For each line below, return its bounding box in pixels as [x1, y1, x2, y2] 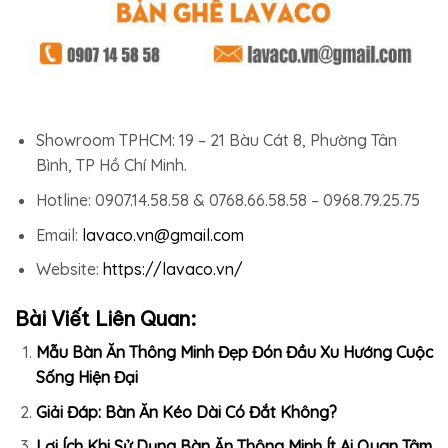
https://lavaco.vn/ [102, 259, 243, 280]
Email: [35, 224, 82, 245]
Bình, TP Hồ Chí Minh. [35, 155, 187, 176]
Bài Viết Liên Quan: [15, 306, 196, 332]
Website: [35, 259, 103, 280]
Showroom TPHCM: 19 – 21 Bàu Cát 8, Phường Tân [35, 130, 397, 151]
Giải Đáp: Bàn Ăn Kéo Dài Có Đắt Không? [35, 401, 337, 422]
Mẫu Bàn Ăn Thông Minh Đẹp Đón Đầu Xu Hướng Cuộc [35, 342, 433, 363]
